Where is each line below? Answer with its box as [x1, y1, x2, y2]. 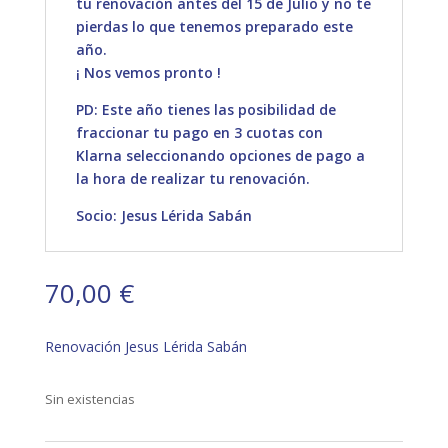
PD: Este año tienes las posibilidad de [75, 100, 336, 119]
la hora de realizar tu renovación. [75, 169, 310, 188]
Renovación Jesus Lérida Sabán [44, 337, 247, 356]
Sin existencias [44, 390, 135, 408]
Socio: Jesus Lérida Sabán [75, 206, 252, 225]
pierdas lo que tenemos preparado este [75, 17, 353, 36]
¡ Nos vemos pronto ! [75, 63, 221, 82]
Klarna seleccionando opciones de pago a [75, 146, 365, 165]
